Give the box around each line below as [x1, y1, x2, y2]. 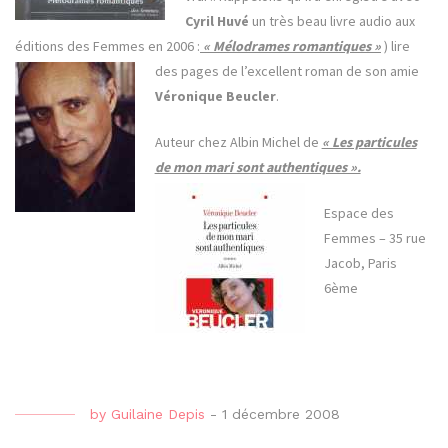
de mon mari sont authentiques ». [154, 158, 361, 177]
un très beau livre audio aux [251, 12, 415, 31]
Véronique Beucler [154, 87, 276, 106]
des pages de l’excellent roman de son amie [154, 62, 419, 81]
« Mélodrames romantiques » [200, 37, 381, 56]
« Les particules [321, 133, 417, 152]
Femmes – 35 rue [324, 229, 427, 248]
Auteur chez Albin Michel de [154, 133, 322, 152]
